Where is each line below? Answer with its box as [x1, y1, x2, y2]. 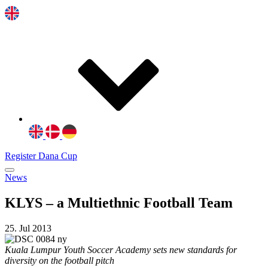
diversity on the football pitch [5, 255, 114, 266]
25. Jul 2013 [5, 223, 51, 233]
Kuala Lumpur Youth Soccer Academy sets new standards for [5, 244, 237, 255]
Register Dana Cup [5, 151, 77, 161]
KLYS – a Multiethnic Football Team [5, 194, 233, 211]
